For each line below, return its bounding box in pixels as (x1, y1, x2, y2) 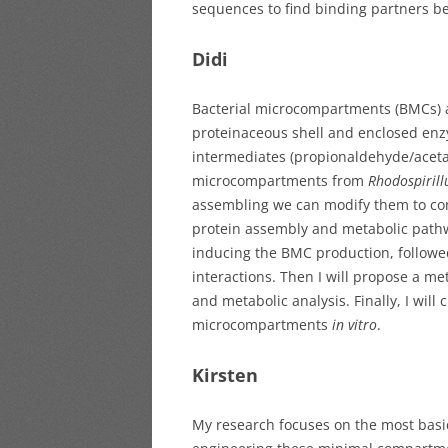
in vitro (332, 315, 377, 334)
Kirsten (192, 363, 258, 387)
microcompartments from (192, 171, 368, 190)
